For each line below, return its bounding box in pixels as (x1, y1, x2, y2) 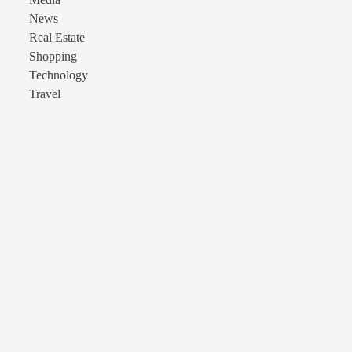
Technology (28, 68, 88, 82)
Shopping (28, 49, 77, 64)
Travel (28, 87, 60, 101)
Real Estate (28, 31, 85, 45)
